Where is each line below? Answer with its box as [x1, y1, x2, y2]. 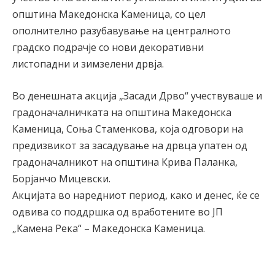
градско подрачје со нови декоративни [12, 41, 204, 55]
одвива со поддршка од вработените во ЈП [12, 204, 223, 219]
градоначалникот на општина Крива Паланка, [12, 155, 238, 169]
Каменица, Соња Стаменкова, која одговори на [12, 122, 243, 136]
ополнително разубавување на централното [12, 24, 231, 38]
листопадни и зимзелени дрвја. [12, 57, 164, 71]
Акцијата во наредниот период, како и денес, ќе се [12, 188, 260, 202]
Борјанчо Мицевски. [12, 171, 110, 185]
